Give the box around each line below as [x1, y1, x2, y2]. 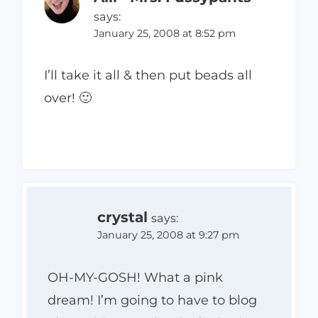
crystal [97, 208, 148, 226]
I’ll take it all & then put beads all [44, 67, 252, 84]
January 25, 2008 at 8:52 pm [94, 26, 236, 40]
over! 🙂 [44, 90, 92, 106]
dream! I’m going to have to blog [48, 292, 257, 308]
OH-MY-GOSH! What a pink [48, 269, 223, 285]
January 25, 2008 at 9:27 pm [97, 229, 239, 242]
